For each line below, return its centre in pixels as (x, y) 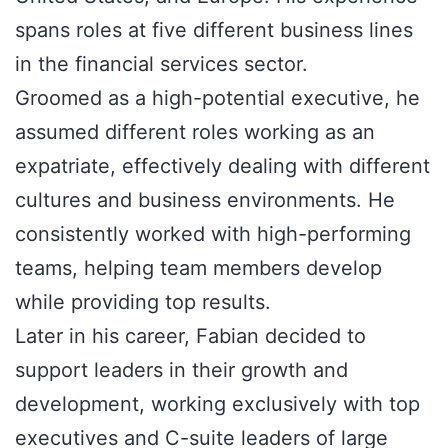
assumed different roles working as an (195, 132)
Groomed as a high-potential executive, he (217, 98)
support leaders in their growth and (181, 370)
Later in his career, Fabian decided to (190, 336)
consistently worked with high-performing (213, 234)
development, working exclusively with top (217, 404)
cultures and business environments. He (205, 200)
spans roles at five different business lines (214, 30)
